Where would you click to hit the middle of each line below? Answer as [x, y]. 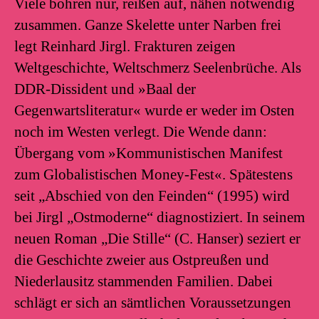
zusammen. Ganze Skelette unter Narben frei [148, 25]
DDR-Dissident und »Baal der [105, 89]
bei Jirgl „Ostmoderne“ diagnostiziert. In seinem [159, 218]
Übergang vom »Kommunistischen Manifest [148, 153]
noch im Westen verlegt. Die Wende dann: [141, 132]
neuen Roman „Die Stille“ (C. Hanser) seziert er [157, 239]
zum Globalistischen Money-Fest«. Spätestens [153, 175]
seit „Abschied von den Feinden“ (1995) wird [152, 196]
